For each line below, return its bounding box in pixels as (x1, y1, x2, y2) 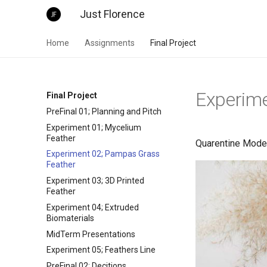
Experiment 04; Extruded (46, 202, 139, 212)
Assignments (85, 38, 135, 48)
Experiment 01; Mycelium (46, 122, 141, 132)
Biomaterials (46, 213, 94, 223)
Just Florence (80, 8, 145, 20)
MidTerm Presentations (46, 229, 135, 239)
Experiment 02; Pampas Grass (46, 149, 160, 159)
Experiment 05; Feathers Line (46, 245, 156, 255)
